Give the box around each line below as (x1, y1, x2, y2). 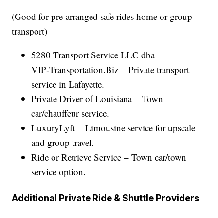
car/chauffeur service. (31, 107, 109, 119)
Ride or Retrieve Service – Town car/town (31, 150, 187, 163)
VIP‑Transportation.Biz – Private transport (31, 63, 190, 75)
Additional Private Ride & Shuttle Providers (12, 192, 200, 204)
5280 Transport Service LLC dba (31, 48, 155, 61)
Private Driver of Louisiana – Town (31, 92, 163, 105)
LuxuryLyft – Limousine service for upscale (31, 121, 196, 134)
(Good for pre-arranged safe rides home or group (12, 10, 193, 22)
